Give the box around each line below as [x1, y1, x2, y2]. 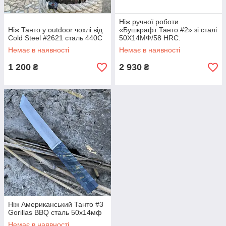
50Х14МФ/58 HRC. [119, 34, 181, 42]
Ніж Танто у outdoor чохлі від [8, 26, 102, 34]
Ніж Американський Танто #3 [8, 200, 103, 208]
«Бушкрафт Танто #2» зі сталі [119, 26, 217, 34]
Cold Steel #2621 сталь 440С [8, 34, 102, 42]
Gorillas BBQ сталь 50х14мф [8, 208, 102, 216]
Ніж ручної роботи [119, 18, 179, 26]
